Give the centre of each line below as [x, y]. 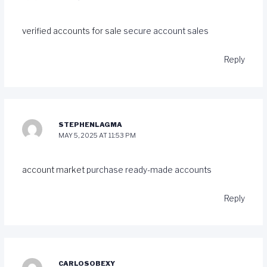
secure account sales [166, 31]
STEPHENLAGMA [91, 125]
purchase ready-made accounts [149, 170]
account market [54, 170]
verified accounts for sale [72, 31]
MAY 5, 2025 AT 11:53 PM [97, 136]
